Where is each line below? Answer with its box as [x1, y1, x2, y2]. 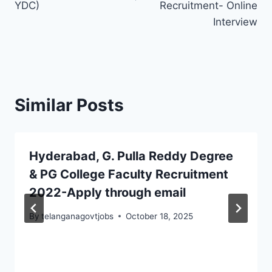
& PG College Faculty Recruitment [29, 166, 228, 182]
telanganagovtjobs [41, 211, 114, 221]
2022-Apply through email [29, 185, 186, 200]
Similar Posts [15, 94, 124, 115]
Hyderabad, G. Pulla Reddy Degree [29, 148, 233, 163]
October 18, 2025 [126, 211, 194, 221]
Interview [213, 15, 257, 28]
